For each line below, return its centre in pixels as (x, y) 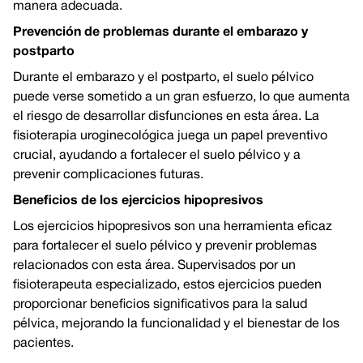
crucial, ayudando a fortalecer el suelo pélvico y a (157, 156)
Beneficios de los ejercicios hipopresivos (138, 201)
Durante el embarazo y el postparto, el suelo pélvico (163, 78)
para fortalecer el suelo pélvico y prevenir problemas (165, 246)
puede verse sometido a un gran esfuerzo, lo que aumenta (181, 97)
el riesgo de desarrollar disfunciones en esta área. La (166, 117)
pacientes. (43, 344)
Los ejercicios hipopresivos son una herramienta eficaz (173, 227)
